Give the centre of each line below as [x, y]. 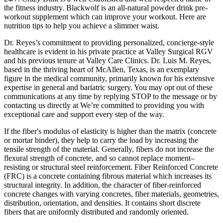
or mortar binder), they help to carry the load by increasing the [101, 140]
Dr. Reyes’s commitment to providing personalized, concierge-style [109, 42]
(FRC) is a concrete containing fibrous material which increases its [108, 176]
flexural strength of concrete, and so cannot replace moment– [99, 158]
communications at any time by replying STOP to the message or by [111, 96]
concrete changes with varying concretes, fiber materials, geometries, [111, 194]
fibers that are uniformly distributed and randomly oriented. [96, 212]
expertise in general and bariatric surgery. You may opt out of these [108, 87]
